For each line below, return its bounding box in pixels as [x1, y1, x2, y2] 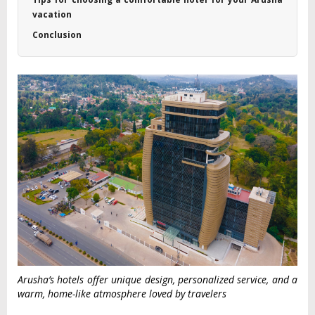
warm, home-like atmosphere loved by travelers [18, 287, 226, 301]
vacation [32, 8, 72, 20]
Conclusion [32, 29, 82, 41]
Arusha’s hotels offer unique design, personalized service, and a [18, 273, 297, 287]
